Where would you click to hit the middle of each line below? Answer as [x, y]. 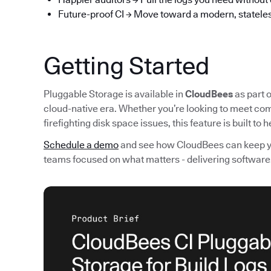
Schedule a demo [81, 145]
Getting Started [126, 66]
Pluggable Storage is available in [114, 94]
